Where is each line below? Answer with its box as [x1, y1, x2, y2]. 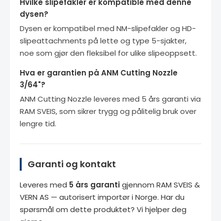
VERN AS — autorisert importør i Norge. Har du [20, 191, 184, 202]
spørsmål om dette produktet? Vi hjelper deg [20, 204, 186, 215]
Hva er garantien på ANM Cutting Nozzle [20, 67, 178, 78]
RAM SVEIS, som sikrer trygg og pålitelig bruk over [20, 106, 196, 116]
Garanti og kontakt [28, 157, 116, 170]
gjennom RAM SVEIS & [120, 179, 200, 190]
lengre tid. [20, 118, 56, 129]
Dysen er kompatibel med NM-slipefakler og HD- [20, 23, 196, 34]
